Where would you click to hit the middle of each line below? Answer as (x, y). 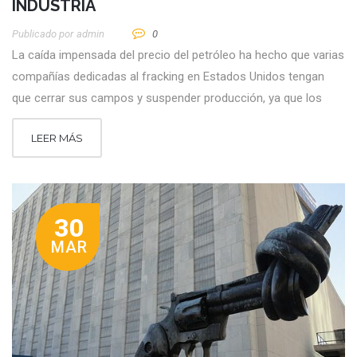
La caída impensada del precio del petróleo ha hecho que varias (178, 55)
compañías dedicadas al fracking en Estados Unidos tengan (168, 77)
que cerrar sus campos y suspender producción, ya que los (167, 98)
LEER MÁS (57, 138)
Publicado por (43, 34)
